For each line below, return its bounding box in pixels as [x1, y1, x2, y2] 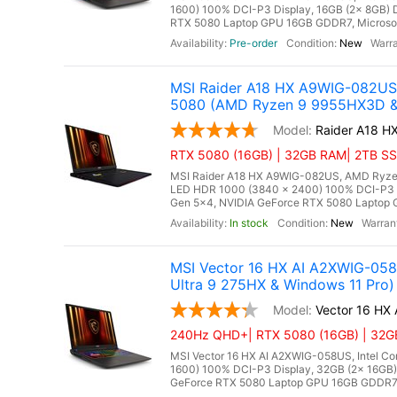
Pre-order [230, 36, 277, 50]
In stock [230, 216, 269, 230]
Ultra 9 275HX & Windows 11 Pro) [170, 276, 394, 293]
